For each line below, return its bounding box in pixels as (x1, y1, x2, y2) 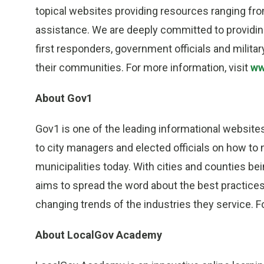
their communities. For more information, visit (35, 61, 250, 74)
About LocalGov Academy (35, 229, 162, 242)
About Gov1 (35, 92, 93, 105)
